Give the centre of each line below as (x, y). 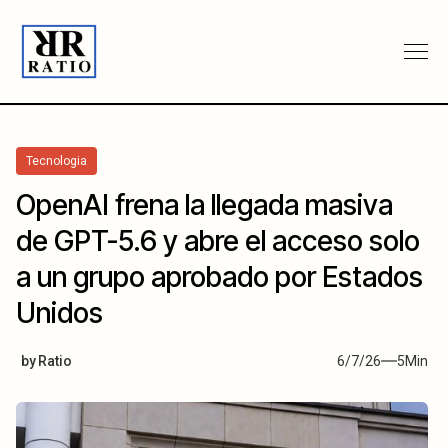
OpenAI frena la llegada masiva (204, 204)
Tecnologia (56, 160)
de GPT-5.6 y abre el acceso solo (218, 240)
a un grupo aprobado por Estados (219, 276)
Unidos (59, 312)
